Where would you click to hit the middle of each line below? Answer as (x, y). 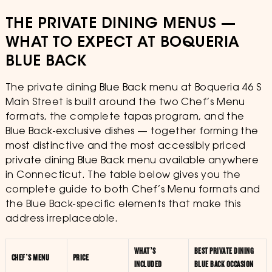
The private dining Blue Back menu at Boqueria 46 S (133, 88)
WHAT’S (145, 251)
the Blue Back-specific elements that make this (123, 205)
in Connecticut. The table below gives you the (123, 175)
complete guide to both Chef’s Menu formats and (133, 190)
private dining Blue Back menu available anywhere (132, 161)
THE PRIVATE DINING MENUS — (121, 24)
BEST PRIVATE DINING (224, 251)
